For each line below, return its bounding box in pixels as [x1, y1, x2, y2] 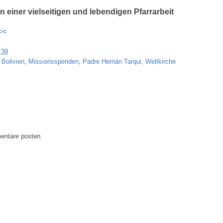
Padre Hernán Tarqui [83, 58, 141, 66]
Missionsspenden [28, 58, 79, 66]
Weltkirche [145, 58, 176, 66]
